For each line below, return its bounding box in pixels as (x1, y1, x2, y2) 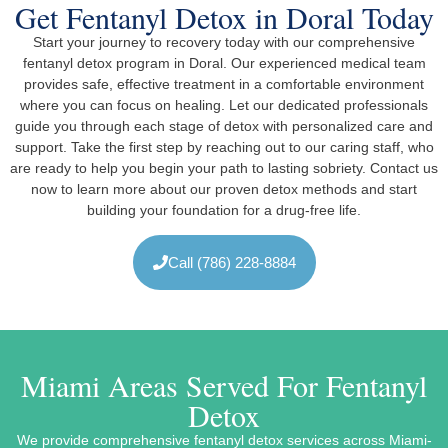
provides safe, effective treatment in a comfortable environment (24, 76, 424, 93)
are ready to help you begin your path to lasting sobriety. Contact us (10, 160, 438, 177)
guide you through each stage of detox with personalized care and (15, 118, 433, 135)
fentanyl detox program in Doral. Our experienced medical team (22, 55, 426, 72)
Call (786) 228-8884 (167, 254, 296, 272)
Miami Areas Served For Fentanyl (21, 365, 427, 406)
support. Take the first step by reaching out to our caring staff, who (14, 139, 434, 156)
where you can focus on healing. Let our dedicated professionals (20, 97, 428, 114)
